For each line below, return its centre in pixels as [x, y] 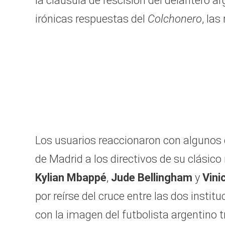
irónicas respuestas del [91, 19]
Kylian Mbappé [71, 177]
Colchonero [175, 19]
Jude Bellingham [152, 177]
